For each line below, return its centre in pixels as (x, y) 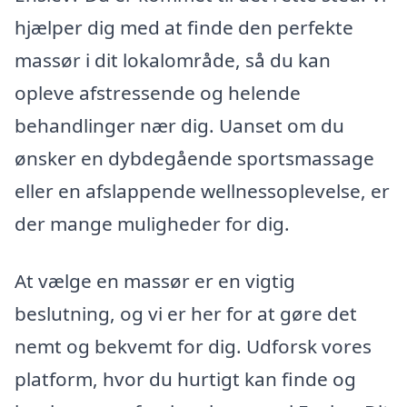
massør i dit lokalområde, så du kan (173, 60)
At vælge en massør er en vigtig (155, 281)
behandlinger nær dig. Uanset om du (179, 125)
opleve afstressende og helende (158, 92)
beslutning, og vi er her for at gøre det (186, 314)
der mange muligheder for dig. (152, 223)
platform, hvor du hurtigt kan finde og (185, 379)
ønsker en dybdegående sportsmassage (194, 158)
